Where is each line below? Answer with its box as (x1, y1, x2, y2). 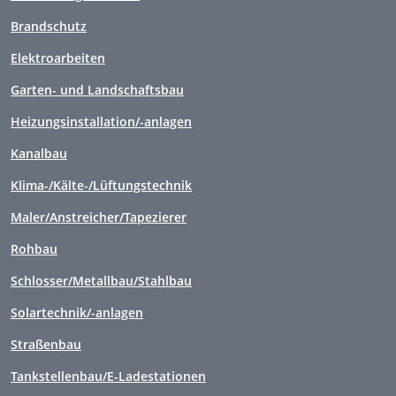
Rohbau (11, 240, 57, 258)
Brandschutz (11, 18, 87, 35)
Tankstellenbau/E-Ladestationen (11, 368, 206, 385)
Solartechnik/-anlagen (11, 304, 143, 322)
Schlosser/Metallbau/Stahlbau (11, 272, 192, 290)
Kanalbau (11, 145, 67, 163)
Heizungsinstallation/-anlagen (11, 113, 192, 131)
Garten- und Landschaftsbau (11, 81, 184, 99)
